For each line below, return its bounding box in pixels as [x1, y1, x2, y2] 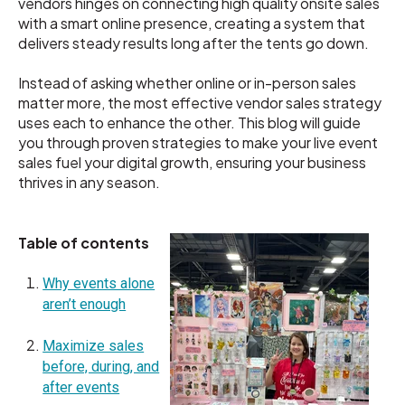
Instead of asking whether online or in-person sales [18, 73, 356, 93]
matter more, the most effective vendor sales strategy [18, 93, 381, 113]
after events [42, 378, 120, 396]
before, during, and [42, 357, 160, 375]
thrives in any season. [18, 173, 160, 193]
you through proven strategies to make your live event [18, 133, 378, 153]
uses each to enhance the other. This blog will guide [18, 113, 361, 133]
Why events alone [42, 275, 155, 293]
